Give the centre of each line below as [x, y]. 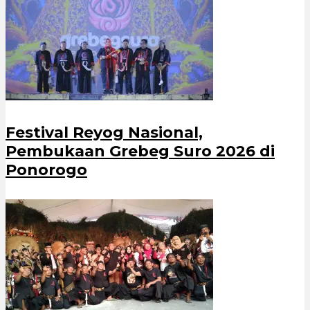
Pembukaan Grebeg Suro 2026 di [140, 152]
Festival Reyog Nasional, [104, 133]
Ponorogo [46, 170]
